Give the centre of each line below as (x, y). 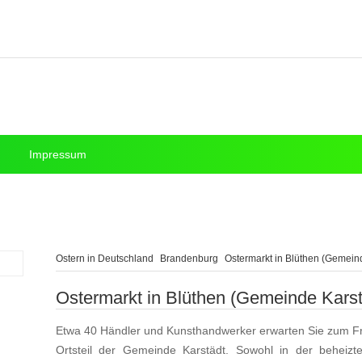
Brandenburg (189, 259)
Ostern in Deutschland (105, 259)
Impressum (58, 154)
